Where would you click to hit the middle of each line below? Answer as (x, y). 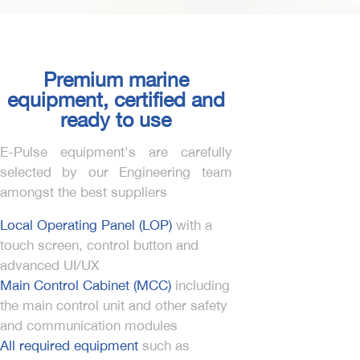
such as (164, 346)
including (200, 285)
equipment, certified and (116, 99)
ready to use (116, 119)
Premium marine (116, 79)
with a (192, 225)
